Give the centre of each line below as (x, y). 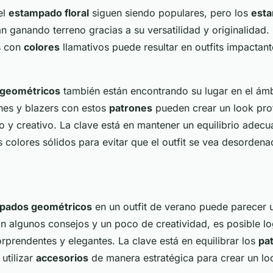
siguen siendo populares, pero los (170, 12)
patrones (131, 108)
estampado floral (49, 12)
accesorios (62, 257)
